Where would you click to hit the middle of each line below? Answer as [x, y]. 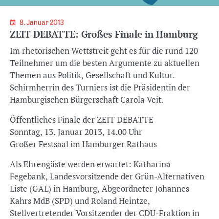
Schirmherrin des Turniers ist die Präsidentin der [100, 87]
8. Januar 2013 [43, 22]
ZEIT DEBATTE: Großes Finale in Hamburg [104, 34]
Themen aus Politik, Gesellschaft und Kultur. [92, 75]
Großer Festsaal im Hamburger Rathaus [83, 144]
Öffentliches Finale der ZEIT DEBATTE [82, 120]
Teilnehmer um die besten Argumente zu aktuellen [105, 63]
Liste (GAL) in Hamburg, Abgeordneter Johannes [99, 188]
